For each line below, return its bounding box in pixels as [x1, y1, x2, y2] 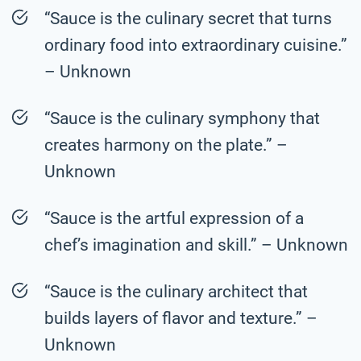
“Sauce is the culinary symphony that [44, 108, 320, 128]
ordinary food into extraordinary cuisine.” [44, 35, 347, 55]
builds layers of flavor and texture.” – [44, 308, 317, 328]
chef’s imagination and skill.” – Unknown [44, 234, 348, 255]
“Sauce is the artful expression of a [44, 208, 304, 228]
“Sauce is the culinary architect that [44, 281, 308, 301]
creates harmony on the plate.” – [44, 135, 288, 155]
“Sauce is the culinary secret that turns [44, 8, 332, 28]
